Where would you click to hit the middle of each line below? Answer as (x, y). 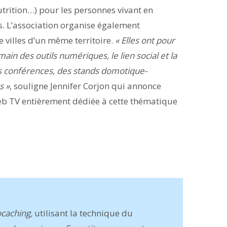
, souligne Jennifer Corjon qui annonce (85, 86)
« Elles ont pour (145, 40)
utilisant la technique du (83, 213)
